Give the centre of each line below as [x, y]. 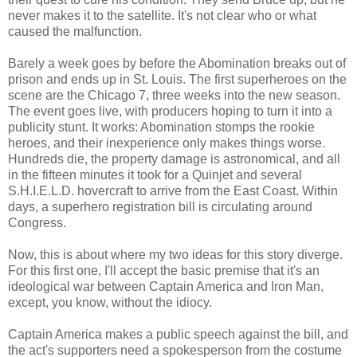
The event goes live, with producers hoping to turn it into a [170, 111]
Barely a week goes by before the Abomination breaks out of [177, 63]
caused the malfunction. [75, 31]
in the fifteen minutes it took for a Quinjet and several [155, 175]
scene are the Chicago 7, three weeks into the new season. [174, 95]
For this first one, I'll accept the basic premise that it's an [164, 270]
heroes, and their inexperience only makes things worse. [167, 143]
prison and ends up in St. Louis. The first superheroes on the [177, 79]
